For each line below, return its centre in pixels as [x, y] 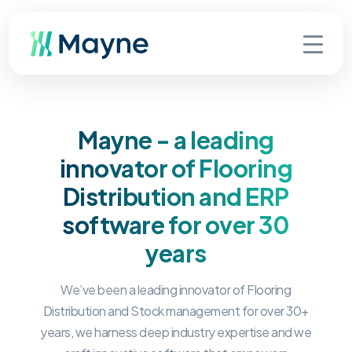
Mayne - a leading [176, 140]
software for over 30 [176, 225]
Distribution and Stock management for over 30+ [176, 311]
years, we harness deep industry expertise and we [176, 332]
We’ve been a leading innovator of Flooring [176, 290]
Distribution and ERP [176, 196]
